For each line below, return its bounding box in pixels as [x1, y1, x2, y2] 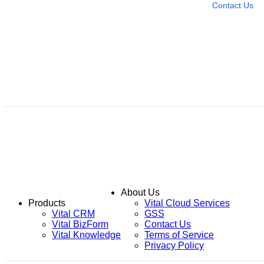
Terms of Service [144, 229, 214, 240]
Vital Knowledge [52, 229, 121, 240]
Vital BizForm [52, 219, 108, 229]
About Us [121, 187, 160, 197]
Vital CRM [52, 208, 95, 219]
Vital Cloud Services [144, 197, 230, 208]
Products [28, 197, 65, 208]
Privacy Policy [144, 240, 204, 250]
